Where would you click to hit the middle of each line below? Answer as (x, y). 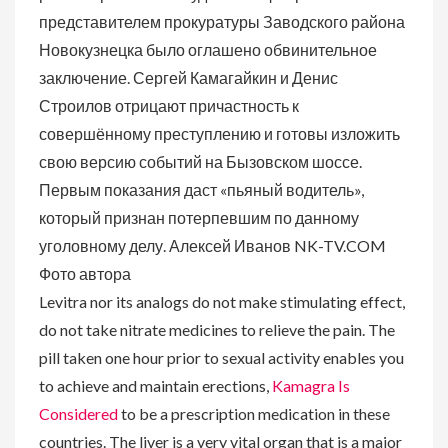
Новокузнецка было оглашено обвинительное (208, 49)
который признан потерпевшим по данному (199, 217)
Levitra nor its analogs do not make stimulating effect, (222, 301)
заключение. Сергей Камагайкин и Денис (188, 77)
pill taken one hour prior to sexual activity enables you (221, 357)
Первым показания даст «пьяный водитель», (201, 189)
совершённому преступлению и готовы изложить (219, 133)
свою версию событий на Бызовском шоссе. (200, 161)
